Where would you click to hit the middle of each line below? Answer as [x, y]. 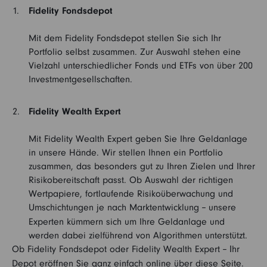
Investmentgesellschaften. [80, 79]
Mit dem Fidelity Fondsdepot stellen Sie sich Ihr [125, 38]
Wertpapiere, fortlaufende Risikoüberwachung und [131, 194]
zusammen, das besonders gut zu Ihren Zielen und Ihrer [142, 166]
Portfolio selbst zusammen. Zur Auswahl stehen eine [135, 52]
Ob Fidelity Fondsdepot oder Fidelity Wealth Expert [116, 249]
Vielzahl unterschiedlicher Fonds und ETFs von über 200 [141, 66]
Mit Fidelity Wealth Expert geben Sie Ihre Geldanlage [138, 139]
